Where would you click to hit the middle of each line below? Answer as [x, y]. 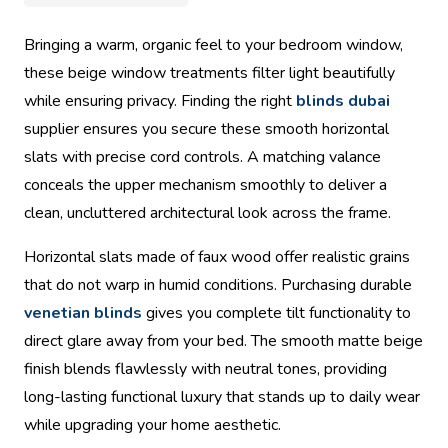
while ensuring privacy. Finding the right [160, 101]
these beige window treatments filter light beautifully [209, 73]
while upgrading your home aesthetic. [152, 425]
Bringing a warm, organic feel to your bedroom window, [213, 45]
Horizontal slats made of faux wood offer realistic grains [217, 257]
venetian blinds [83, 313]
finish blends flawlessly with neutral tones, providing [205, 369]
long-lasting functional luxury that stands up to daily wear [222, 397]
